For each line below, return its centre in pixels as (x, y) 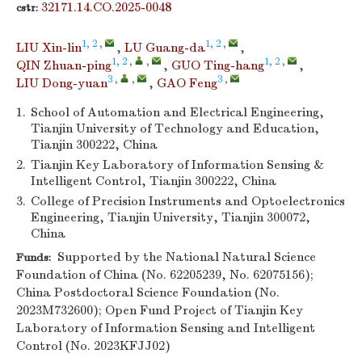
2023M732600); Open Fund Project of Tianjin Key (160, 310)
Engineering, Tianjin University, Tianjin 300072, (170, 217)
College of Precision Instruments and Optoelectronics (188, 201)
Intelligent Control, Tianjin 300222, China (154, 181)
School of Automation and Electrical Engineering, (177, 112)
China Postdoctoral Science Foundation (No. (148, 293)
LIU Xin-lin (49, 48)
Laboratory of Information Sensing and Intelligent (166, 328)
